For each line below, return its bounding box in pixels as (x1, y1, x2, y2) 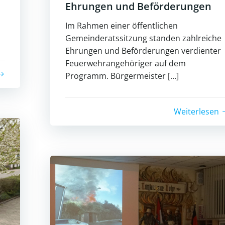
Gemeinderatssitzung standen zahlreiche (65, 32, 221, 44)
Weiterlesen (174, 105, 219, 117)
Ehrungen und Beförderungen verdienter (65, 45, 221, 56)
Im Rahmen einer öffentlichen (65, 20, 178, 31)
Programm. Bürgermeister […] (65, 70, 179, 81)
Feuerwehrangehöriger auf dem (65, 57, 186, 69)
